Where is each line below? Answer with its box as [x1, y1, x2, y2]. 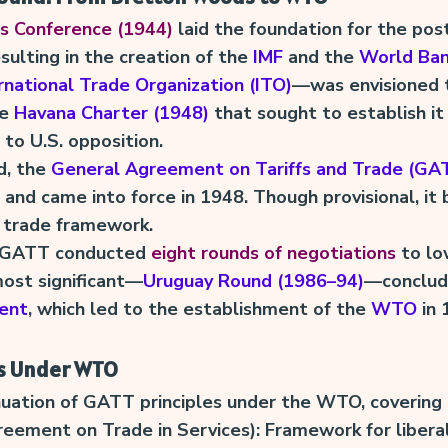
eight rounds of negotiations [150, 240, 396, 265]
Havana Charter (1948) [13, 100, 209, 125]
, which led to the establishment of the [27, 296, 371, 321]
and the [282, 44, 359, 69]
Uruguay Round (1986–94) [142, 268, 364, 293]
